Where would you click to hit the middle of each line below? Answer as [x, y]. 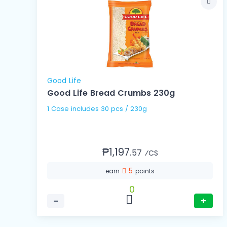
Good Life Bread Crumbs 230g [111, 93]
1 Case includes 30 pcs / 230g [124, 109]
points [145, 171]
